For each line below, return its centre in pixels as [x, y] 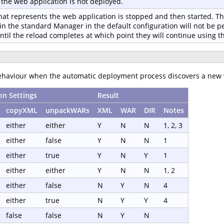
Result [108, 95]
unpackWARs [67, 110]
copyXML [22, 110]
